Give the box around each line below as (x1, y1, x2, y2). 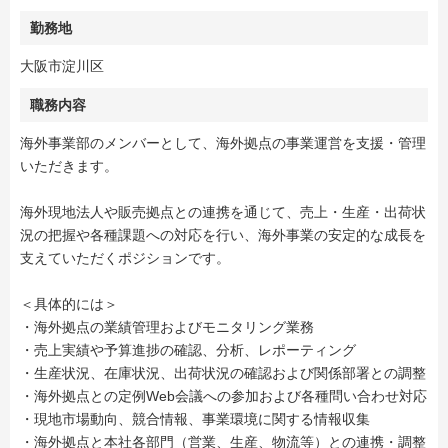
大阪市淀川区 (20, 58, 104, 75)
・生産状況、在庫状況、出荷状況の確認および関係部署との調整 (20, 365, 426, 382)
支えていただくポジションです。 (20, 250, 230, 267)
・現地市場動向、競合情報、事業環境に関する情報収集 (20, 411, 370, 428)
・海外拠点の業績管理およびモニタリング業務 (20, 319, 314, 336)
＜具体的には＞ (20, 296, 118, 313)
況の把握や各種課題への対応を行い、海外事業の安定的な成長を (20, 227, 426, 244)
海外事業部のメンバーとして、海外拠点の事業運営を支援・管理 (20, 135, 426, 152)
